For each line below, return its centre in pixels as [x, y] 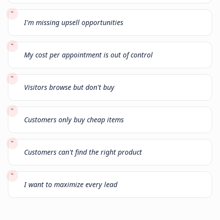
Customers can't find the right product [83, 152]
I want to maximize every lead [71, 184]
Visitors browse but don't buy [69, 87]
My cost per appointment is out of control [88, 55]
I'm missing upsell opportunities [74, 22]
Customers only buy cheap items [74, 119]
